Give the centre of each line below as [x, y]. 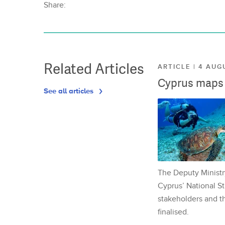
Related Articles [94, 69]
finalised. [173, 212]
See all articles [70, 91]
